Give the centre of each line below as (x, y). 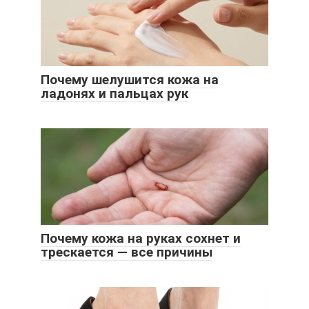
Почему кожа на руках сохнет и (141, 238)
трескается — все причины (127, 252)
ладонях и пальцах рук (114, 93)
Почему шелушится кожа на (130, 79)
